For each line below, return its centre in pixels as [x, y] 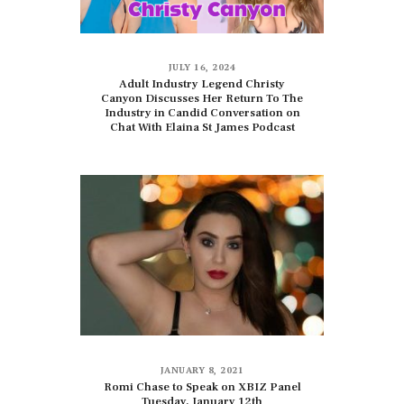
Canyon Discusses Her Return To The [202, 99]
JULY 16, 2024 [202, 67]
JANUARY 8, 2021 [202, 370]
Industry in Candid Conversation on [202, 113]
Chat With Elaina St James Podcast [202, 128]
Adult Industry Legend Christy [202, 84]
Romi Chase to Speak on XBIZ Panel [202, 387]
